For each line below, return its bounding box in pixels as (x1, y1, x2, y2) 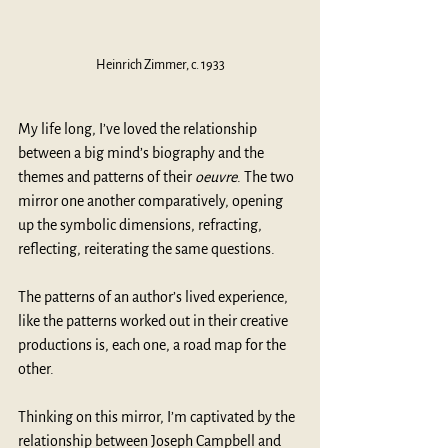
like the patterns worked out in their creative (18, 312, 291, 329)
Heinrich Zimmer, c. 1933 (95, 57, 225, 72)
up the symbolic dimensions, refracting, (18, 216, 265, 233)
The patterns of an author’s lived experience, (18, 288, 291, 305)
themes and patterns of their (18, 168, 195, 185)
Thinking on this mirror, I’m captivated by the (18, 408, 298, 425)
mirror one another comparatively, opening (18, 192, 286, 209)
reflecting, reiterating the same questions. (18, 240, 275, 257)
